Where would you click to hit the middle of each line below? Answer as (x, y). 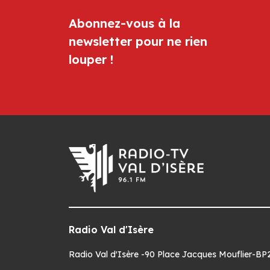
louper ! (91, 60)
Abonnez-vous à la (124, 24)
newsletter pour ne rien (138, 42)
